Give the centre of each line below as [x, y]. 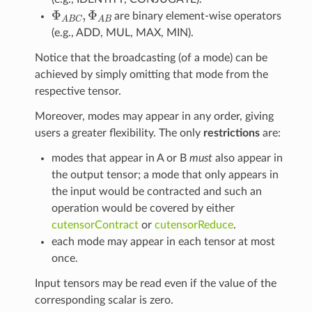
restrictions [231, 133]
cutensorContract [95, 225]
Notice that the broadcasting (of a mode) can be [151, 57]
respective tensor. [78, 91]
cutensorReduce [194, 225]
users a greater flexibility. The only [119, 133]
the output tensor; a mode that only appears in [165, 174]
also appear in [247, 158]
